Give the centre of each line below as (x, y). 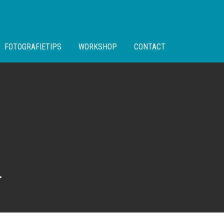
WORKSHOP (98, 47)
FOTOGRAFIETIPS (33, 47)
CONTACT (150, 47)
